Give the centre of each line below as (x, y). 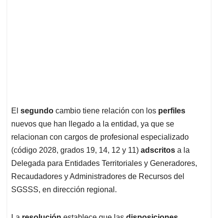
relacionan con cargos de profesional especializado (100, 137)
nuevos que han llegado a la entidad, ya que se (93, 124)
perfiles (172, 111)
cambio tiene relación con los (107, 111)
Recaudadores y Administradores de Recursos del (98, 177)
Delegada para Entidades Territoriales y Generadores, (104, 163)
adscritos (159, 150)
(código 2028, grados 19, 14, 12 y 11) (76, 150)
